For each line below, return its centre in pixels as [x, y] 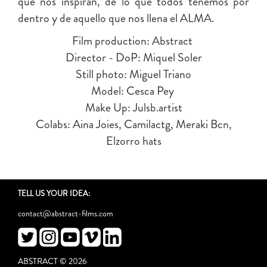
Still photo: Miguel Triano [133, 74]
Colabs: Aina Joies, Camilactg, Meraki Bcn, [133, 124]
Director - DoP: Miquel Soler [133, 58]
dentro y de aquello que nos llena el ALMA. [116, 18]
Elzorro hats [133, 141]
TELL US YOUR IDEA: [55, 193]
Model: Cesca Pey [133, 91]
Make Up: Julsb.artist [133, 108]
